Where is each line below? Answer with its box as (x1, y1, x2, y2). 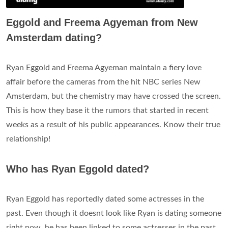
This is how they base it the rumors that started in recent (6, 106, 209, 115)
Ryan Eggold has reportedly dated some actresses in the (6, 195, 204, 204)
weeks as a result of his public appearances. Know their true (6, 121, 220, 129)
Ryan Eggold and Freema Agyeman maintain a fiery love (6, 64, 202, 72)
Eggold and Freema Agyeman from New (6, 17, 198, 28)
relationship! (6, 135, 50, 144)
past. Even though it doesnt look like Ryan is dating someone (6, 209, 221, 218)
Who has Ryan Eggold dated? (6, 163, 149, 175)
